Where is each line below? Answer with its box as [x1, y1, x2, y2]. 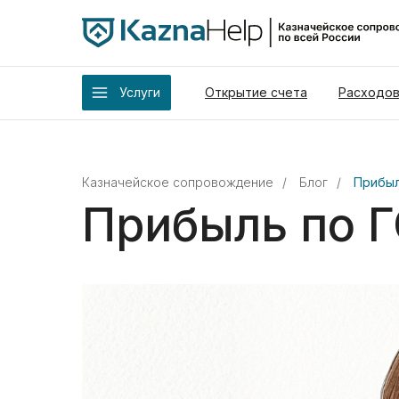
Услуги [119, 85, 160, 100]
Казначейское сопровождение [82, 175, 273, 190]
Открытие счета [205, 85, 307, 100]
